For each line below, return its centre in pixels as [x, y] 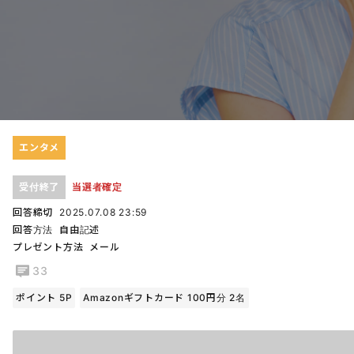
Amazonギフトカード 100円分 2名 [164, 297]
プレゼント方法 [48, 247]
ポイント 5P [44, 297]
